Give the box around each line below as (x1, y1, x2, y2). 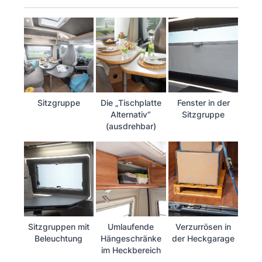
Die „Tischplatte (100, 97, 161, 108)
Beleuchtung (35, 233, 83, 243)
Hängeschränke (100, 233, 161, 243)
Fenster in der (177, 97, 230, 108)
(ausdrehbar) (105, 120, 156, 131)
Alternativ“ (111, 109, 151, 119)
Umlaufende (108, 221, 154, 232)
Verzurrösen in (175, 221, 232, 232)
